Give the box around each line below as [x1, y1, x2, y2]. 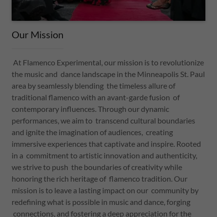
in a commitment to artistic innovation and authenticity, [12, 150, 197, 160]
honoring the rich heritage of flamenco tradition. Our [12, 173, 187, 183]
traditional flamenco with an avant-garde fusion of [12, 92, 180, 102]
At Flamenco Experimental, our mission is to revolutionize [12, 57, 204, 67]
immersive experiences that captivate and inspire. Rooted [12, 139, 201, 148]
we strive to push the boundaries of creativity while [12, 162, 182, 171]
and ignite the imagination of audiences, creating [12, 127, 173, 137]
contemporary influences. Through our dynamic [12, 104, 169, 113]
